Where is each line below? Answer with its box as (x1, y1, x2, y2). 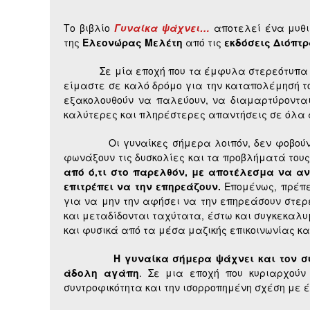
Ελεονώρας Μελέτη (82, 35, 183, 50)
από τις (183, 35, 224, 50)
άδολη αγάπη (64, 266, 139, 280)
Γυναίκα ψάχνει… (113, 21, 210, 35)
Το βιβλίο (64, 21, 114, 35)
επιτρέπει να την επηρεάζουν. (64, 179, 221, 194)
